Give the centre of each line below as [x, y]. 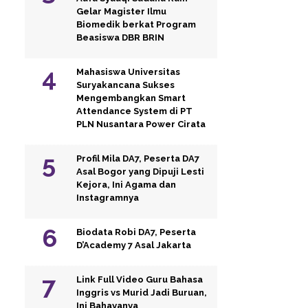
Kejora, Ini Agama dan [126, 185]
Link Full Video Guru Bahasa [140, 280]
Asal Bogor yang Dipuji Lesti [140, 172]
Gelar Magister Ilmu [121, 12]
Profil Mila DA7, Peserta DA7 [138, 159]
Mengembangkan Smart [131, 98]
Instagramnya [108, 198]
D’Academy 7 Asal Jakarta [134, 245]
